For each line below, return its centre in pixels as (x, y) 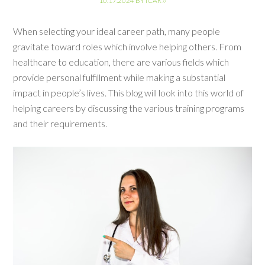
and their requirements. (60, 123)
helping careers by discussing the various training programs (129, 108)
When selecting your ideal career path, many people (117, 31)
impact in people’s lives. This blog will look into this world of (129, 93)
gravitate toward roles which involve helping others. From (127, 46)
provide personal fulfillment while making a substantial (119, 77)
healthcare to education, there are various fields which (121, 62)
